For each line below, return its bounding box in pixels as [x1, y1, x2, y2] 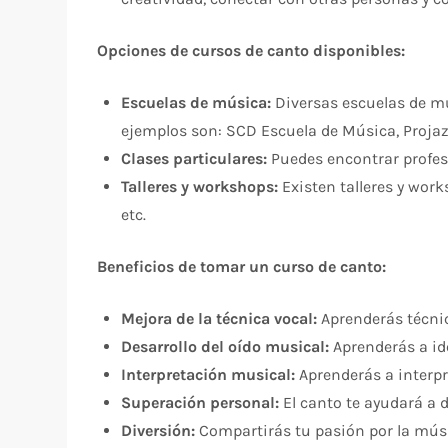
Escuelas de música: [121, 92, 272, 112]
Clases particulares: [121, 148, 268, 168]
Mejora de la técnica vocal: [121, 308, 318, 328]
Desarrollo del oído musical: [121, 336, 330, 356]
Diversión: [121, 420, 196, 440]
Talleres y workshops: [121, 176, 279, 196]
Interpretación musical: [121, 364, 296, 384]
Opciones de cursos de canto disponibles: [97, 40, 406, 60]
